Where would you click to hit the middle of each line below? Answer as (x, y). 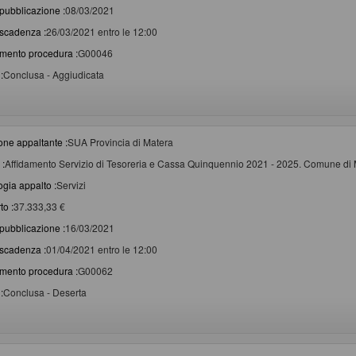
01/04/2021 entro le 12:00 (102, 250)
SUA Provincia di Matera (120, 142)
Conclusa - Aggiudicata (54, 75)
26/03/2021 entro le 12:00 (102, 32)
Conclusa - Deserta (45, 292)
